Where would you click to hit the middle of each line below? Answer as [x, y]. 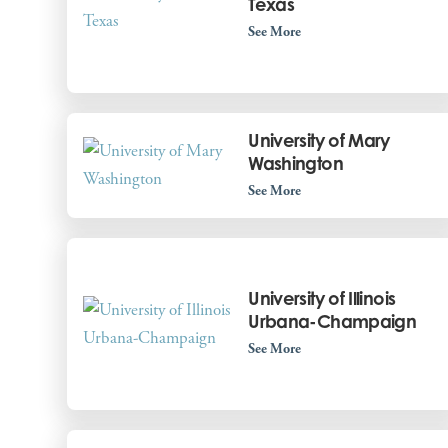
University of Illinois [322, 298]
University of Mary [319, 139]
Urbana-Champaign [332, 321]
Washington [295, 162]
